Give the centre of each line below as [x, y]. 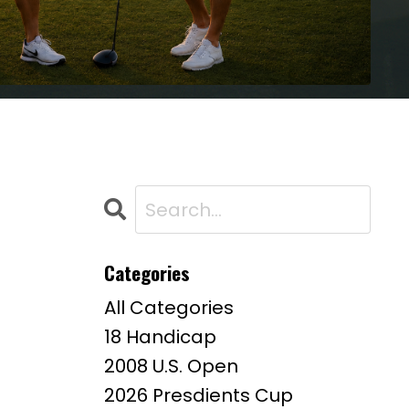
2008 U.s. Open [171, 367]
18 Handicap [160, 337]
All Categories [168, 308]
